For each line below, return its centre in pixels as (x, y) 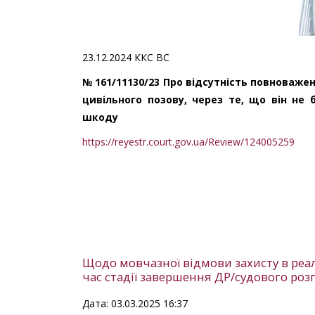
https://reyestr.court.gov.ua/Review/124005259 (188, 142)
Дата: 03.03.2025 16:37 (135, 304)
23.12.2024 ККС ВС (126, 58)
